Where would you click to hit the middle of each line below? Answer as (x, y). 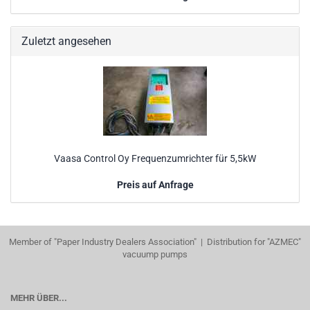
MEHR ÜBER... (39, 298)
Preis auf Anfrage (155, 185)
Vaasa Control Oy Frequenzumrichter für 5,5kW (155, 158)
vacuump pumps (155, 254)
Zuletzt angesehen (66, 41)
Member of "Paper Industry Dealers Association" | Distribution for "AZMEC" (155, 242)
